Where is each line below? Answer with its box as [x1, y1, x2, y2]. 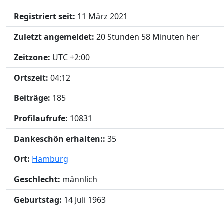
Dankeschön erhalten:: [14, 133, 105, 145]
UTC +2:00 [52, 52, 90, 63]
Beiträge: [14, 92, 50, 104]
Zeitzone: [14, 52, 50, 63]
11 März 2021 [77, 11, 128, 22]
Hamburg [32, 153, 68, 165]
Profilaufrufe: [14, 113, 68, 124]
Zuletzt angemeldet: [14, 31, 94, 43]
